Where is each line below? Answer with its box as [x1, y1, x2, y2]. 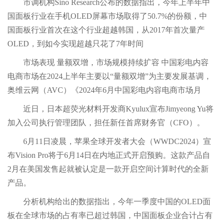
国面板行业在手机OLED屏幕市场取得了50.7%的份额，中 [7, 12, 207, 20]
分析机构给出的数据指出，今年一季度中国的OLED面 [7, 197, 211, 206]
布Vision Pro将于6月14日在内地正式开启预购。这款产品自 [7, 151, 210, 159]
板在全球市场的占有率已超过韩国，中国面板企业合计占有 [7, 211, 213, 220]
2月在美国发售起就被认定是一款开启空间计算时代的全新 [7, 165, 209, 173]
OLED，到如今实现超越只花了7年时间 [7, 39, 144, 48]
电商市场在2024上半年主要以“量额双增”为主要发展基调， [7, 72, 212, 80]
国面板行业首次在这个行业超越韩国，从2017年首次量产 [7, 26, 205, 34]
